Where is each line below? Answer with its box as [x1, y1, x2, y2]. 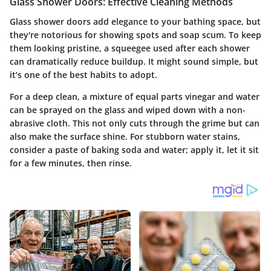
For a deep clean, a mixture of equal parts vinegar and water [10, 90, 260, 102]
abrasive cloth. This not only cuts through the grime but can [10, 117, 260, 129]
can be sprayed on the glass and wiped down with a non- [10, 103, 246, 116]
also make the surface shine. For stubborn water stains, [10, 130, 240, 142]
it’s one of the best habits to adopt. [10, 68, 157, 80]
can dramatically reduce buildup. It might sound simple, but [10, 55, 258, 67]
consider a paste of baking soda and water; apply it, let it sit [10, 143, 259, 155]
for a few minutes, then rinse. [10, 157, 132, 169]
